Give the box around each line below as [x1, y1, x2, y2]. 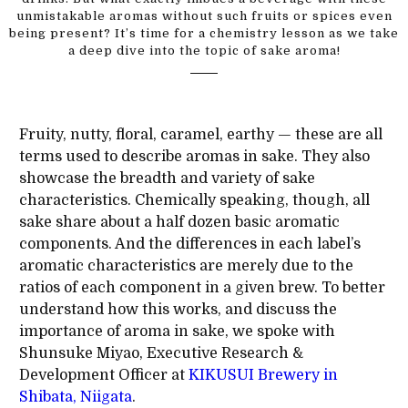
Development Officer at [18, 367, 189, 383]
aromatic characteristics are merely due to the [18, 258, 353, 274]
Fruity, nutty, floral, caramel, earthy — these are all [18, 127, 382, 143]
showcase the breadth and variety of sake [18, 170, 315, 187]
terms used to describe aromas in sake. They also [18, 148, 370, 165]
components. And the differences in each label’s [18, 236, 361, 252]
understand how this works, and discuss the [18, 301, 337, 318]
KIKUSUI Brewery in [188, 367, 338, 383]
